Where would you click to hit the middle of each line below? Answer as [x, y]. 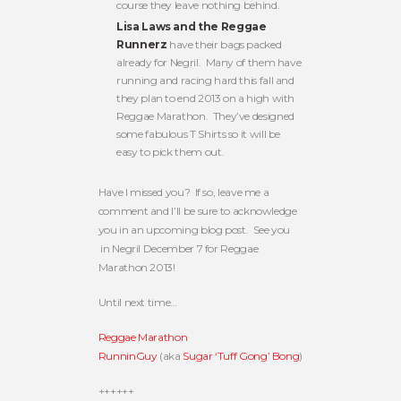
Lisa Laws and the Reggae [192, 26]
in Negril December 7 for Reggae [178, 248]
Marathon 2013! [137, 267]
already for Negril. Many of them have [209, 62]
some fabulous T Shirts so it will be [199, 133]
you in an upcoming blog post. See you [194, 229]
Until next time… [137, 302]
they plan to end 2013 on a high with [206, 98]
